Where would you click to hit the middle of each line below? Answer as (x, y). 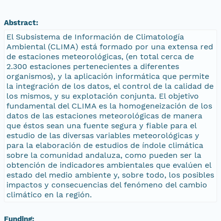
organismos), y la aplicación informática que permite (108, 76)
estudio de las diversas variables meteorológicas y (103, 135)
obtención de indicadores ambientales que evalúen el (109, 165)
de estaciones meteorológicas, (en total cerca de (100, 56)
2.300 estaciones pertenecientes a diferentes (93, 66)
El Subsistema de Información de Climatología (95, 37)
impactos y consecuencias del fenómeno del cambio (107, 184)
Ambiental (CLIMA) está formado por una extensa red (110, 46)
